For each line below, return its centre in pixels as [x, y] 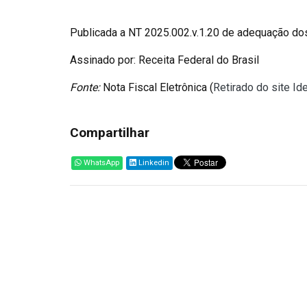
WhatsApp [100, 163]
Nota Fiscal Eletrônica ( [157, 87]
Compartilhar [110, 133]
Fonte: [85, 87]
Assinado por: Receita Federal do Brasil [164, 60]
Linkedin [153, 163]
